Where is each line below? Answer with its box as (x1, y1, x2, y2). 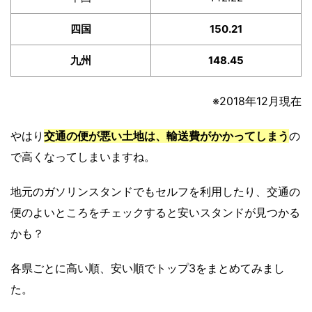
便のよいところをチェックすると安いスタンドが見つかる (10, 205, 300, 220)
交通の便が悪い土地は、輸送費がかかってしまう (44, 129, 289, 143)
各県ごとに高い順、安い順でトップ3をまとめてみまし (10, 261, 285, 276)
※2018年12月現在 (212, 94, 302, 109)
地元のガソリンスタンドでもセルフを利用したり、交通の (10, 185, 300, 199)
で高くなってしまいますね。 (10, 150, 155, 164)
